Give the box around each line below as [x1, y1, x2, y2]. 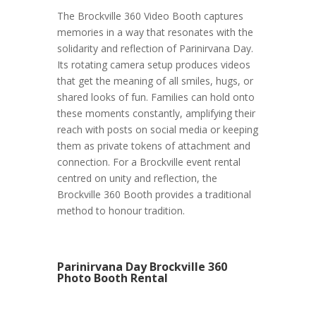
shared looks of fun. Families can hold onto [56, 90, 255, 104]
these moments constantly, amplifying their [56, 106, 255, 120]
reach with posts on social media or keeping [56, 122, 258, 136]
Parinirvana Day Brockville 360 [56, 258, 227, 274]
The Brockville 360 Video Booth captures [56, 8, 243, 23]
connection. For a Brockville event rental [56, 154, 241, 169]
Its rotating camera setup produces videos [56, 57, 250, 71]
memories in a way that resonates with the [56, 25, 253, 39]
